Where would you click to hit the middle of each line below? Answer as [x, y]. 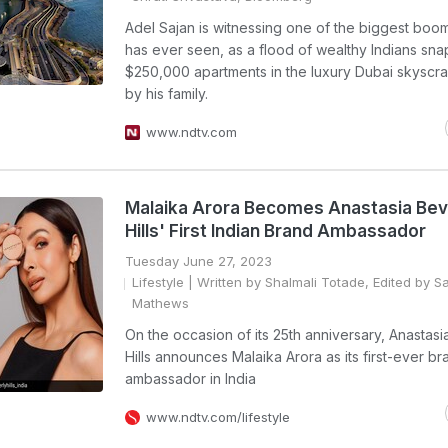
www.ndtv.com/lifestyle [218, 417]
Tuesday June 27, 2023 [198, 261]
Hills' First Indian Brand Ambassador [275, 231]
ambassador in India [190, 378]
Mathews [160, 303]
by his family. [166, 93]
